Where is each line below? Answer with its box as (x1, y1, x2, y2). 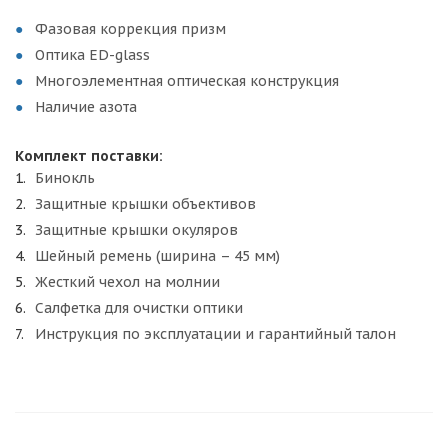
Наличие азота (35, 97, 137, 116)
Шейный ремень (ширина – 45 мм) (35, 246, 280, 265)
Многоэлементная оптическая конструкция (35, 71, 339, 90)
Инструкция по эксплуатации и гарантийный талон (35, 324, 396, 343)
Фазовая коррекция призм (35, 19, 226, 38)
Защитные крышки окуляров (35, 220, 238, 239)
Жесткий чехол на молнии (35, 272, 220, 291)
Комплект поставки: (15, 146, 163, 165)
